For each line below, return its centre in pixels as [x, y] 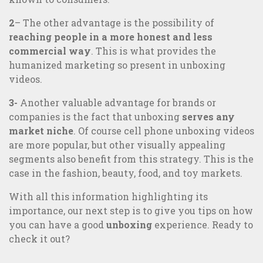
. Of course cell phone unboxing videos [164, 131]
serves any [208, 117]
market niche [41, 131]
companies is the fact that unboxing [95, 117]
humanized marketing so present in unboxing [117, 65]
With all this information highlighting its [108, 197]
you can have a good [58, 225]
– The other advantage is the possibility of [114, 23]
